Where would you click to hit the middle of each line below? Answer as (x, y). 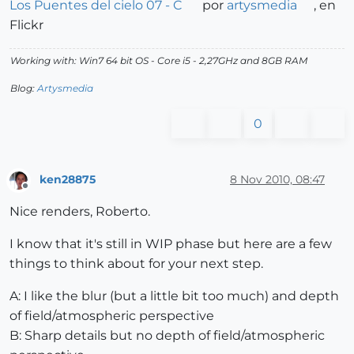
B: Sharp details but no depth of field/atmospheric (167, 336)
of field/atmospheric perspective (112, 316)
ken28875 (68, 180)
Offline (40, 193)
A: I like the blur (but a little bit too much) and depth (174, 296)
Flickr (26, 24)
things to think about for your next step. (136, 264)
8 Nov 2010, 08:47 (277, 180)
